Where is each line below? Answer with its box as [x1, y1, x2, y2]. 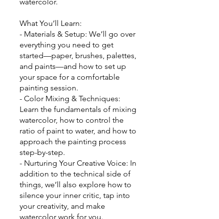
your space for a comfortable [20, 72, 120, 82]
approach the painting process [20, 136, 126, 146]
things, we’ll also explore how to [20, 179, 131, 189]
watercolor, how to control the [20, 115, 124, 125]
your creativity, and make [20, 201, 105, 211]
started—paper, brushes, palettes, [20, 50, 136, 60]
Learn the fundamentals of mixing [20, 104, 136, 114]
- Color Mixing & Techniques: [20, 93, 120, 103]
